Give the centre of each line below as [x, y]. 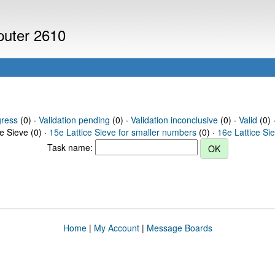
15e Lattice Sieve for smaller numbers [123, 132]
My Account [116, 228]
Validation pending [74, 120]
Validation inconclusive [174, 120]
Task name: [71, 147]
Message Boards [179, 228]
